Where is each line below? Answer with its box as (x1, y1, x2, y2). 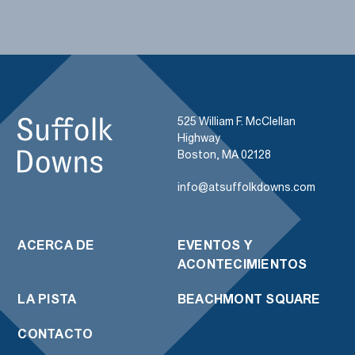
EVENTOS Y (177, 238, 253, 252)
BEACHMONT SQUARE (177, 292, 321, 306)
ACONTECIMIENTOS (177, 257, 307, 271)
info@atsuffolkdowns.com (177, 181, 315, 193)
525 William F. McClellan (177, 115, 296, 128)
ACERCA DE (17, 238, 95, 252)
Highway (177, 132, 220, 144)
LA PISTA (17, 292, 77, 306)
